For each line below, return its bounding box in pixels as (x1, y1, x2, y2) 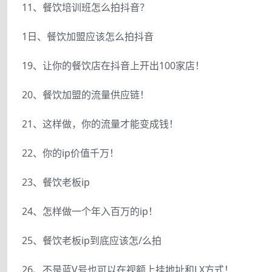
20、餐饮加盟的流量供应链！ (22, 87, 149, 101)
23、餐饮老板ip (22, 175, 90, 189)
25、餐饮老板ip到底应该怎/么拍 (22, 233, 161, 247)
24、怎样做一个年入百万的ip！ (22, 204, 158, 218)
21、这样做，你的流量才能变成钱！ (22, 117, 178, 131)
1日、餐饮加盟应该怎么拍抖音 (22, 29, 154, 43)
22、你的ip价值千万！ (22, 146, 119, 160)
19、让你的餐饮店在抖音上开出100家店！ (22, 58, 205, 72)
